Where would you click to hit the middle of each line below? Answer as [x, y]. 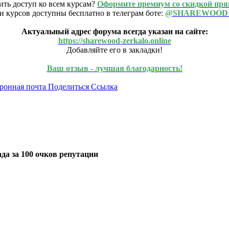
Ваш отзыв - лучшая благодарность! [114, 68]
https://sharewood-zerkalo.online [114, 40]
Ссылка [104, 86]
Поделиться [68, 86]
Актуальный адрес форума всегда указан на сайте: [114, 31]
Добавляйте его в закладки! [114, 50]
